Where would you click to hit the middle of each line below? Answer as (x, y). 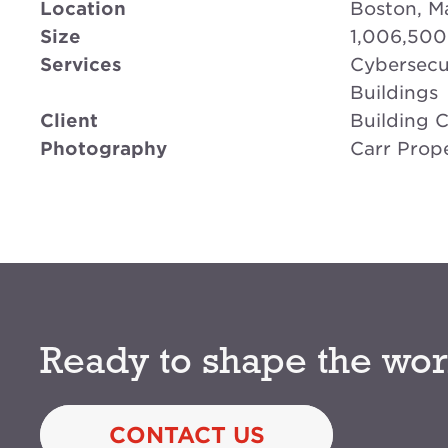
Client (69, 120)
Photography (103, 148)
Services (81, 64)
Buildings (394, 92)
